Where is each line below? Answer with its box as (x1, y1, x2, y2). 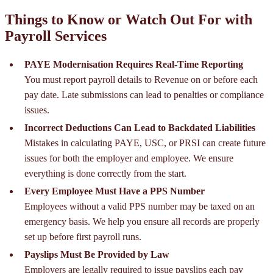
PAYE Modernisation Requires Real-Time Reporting (24, 59, 243, 70)
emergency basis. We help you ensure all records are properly (24, 216, 260, 227)
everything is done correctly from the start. (24, 168, 186, 179)
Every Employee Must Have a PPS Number (24, 186, 205, 197)
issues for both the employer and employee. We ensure (24, 153, 233, 164)
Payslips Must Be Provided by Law (24, 249, 169, 260)
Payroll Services (5, 28, 107, 44)
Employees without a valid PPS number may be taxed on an (24, 201, 255, 212)
